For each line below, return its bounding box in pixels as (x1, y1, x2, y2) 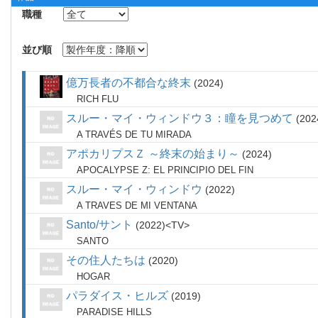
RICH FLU (77, 94, 119, 104)
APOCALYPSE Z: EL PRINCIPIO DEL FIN (77, 165, 253, 175)
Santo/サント (66, 219, 133, 231)
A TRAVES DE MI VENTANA (77, 200, 197, 211)
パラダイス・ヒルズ (66, 290, 168, 302)
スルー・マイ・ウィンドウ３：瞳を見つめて (66, 112, 293, 124)
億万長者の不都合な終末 (66, 77, 191, 89)
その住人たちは (66, 254, 146, 266)
